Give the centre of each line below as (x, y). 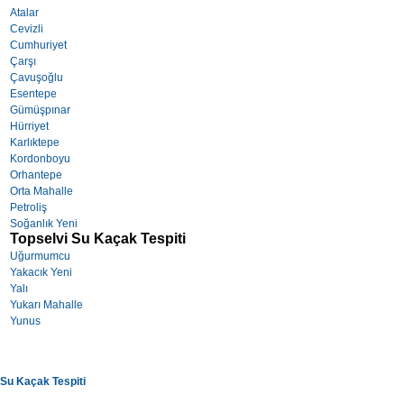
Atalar (24, 12)
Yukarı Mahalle (46, 304)
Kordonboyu (40, 158)
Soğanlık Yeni (43, 223)
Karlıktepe (34, 142)
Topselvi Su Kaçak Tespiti (97, 238)
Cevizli (26, 28)
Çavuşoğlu (36, 77)
